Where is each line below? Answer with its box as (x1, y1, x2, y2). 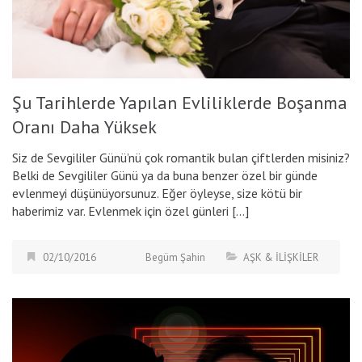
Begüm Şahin (145, 250, 205, 264)
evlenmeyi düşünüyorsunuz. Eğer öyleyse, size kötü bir (12, 184, 302, 201)
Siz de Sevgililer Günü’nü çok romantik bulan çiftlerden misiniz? (12, 149, 350, 166)
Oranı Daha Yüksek (12, 115, 157, 138)
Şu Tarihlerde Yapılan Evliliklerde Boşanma (12, 90, 347, 114)
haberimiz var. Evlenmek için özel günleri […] (12, 202, 249, 219)
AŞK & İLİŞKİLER (243, 250, 318, 264)
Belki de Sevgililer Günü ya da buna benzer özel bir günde (12, 166, 318, 183)
